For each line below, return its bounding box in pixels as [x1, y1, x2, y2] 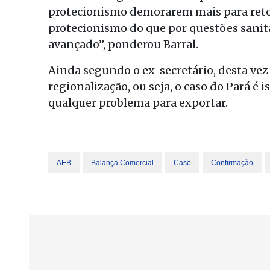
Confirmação [211, 159, 253, 167]
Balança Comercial [91, 159, 154, 167]
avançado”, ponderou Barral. [48, 37, 198, 51]
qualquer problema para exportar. [48, 96, 228, 110]
